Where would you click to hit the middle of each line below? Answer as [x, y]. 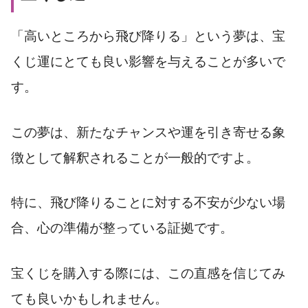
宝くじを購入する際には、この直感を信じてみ [148, 274]
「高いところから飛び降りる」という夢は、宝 [148, 36]
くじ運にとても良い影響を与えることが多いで [148, 61]
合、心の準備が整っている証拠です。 [122, 228]
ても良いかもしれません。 [89, 299]
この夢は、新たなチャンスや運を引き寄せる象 [148, 132]
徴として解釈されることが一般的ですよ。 [135, 157]
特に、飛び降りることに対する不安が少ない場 [148, 203]
